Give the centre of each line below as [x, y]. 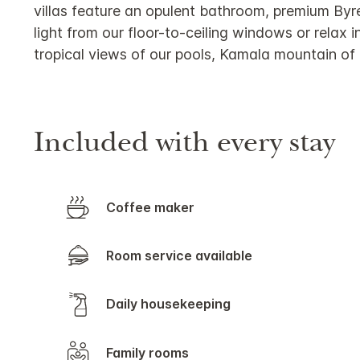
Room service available [183, 255]
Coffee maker [155, 207]
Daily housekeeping [173, 303]
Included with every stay [184, 145]
